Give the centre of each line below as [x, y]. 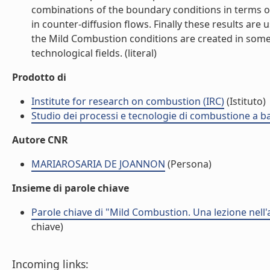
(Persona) [188, 164]
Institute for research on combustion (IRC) [128, 101]
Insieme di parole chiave [71, 188]
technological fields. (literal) [94, 53]
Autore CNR [40, 140]
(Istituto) [245, 101]
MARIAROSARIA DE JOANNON [98, 164]
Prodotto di [39, 77]
